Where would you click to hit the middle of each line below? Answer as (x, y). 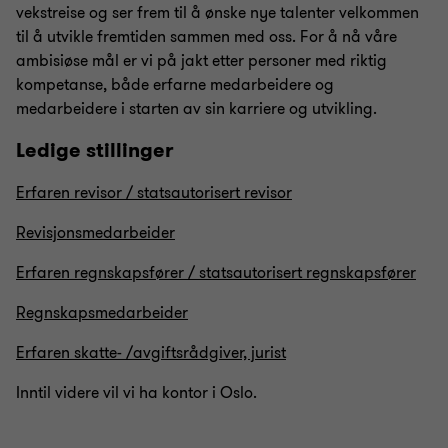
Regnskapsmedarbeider (102, 313)
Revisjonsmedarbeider (95, 233)
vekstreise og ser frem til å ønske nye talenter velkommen (217, 13)
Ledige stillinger (94, 151)
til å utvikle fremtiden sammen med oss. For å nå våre (206, 37)
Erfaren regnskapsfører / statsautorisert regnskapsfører (216, 273)
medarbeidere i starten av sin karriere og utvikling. (196, 109)
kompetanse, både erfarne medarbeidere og (175, 85)
